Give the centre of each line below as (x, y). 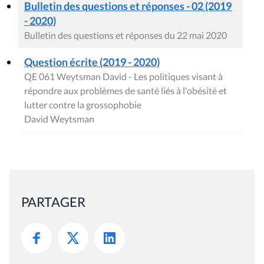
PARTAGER (53, 202)
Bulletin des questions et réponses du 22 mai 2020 (126, 35)
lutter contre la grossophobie (83, 105)
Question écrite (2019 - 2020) (92, 62)
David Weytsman (59, 119)
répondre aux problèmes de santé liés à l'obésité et (126, 91)
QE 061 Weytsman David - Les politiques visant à (123, 77)
